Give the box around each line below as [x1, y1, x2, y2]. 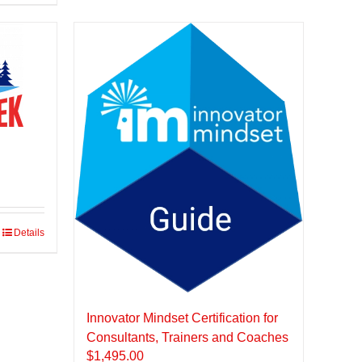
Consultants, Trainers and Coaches [86, 330, 288, 345]
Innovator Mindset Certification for [86, 311, 278, 326]
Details [14, 226, 44, 238]
